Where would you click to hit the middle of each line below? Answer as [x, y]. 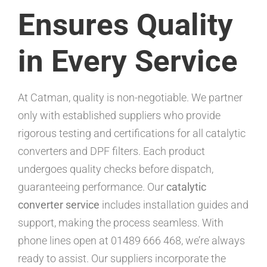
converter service [59, 204]
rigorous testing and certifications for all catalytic [132, 133]
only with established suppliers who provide [119, 115]
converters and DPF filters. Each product [111, 151]
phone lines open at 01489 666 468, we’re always [131, 240]
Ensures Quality [125, 24]
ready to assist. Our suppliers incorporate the [122, 258]
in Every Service [128, 61]
